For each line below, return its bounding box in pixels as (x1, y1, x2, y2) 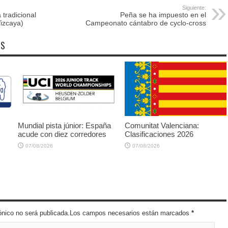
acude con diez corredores (18, 129, 106, 138)
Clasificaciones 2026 (125, 129, 193, 138)
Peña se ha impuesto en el (120, 11, 206, 19)
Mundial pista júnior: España (18, 121, 111, 130)
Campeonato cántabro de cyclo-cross (85, 19, 206, 27)
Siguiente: (182, 5, 206, 11)
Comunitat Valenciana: (125, 121, 199, 130)
